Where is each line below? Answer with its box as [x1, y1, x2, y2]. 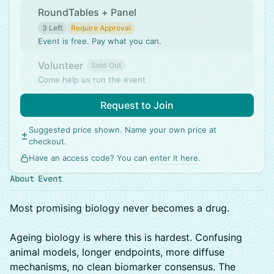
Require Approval [71, 23, 131, 32]
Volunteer [38, 59, 83, 72]
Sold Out [91, 61, 121, 70]
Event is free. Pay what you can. [38, 36, 161, 46]
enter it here [150, 153, 198, 163]
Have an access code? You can [29, 153, 150, 163]
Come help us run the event [38, 75, 146, 84]
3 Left [42, 23, 62, 32]
